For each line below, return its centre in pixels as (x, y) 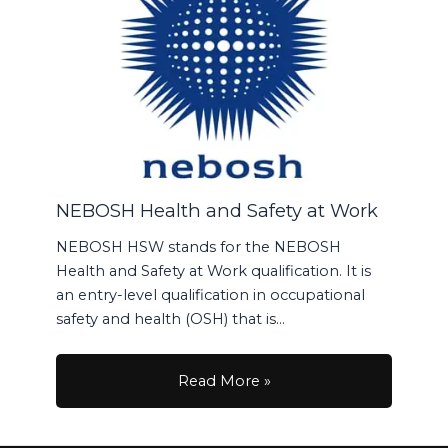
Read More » (224, 381)
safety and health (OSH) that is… (171, 318)
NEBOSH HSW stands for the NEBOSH (199, 246)
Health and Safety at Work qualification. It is (214, 270)
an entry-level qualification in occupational (211, 294)
